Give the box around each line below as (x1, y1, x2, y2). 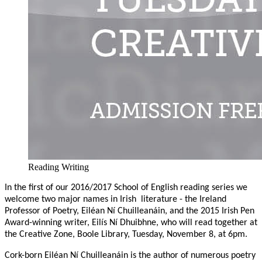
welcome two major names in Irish (5, 195, 136, 205)
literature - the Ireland (141, 195, 226, 205)
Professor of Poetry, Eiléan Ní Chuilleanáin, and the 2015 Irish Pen (5, 206, 254, 216)
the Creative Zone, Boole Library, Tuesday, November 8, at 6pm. (5, 230, 247, 240)
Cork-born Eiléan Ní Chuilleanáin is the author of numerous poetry (5, 251, 256, 261)
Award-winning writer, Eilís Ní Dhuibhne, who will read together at (5, 218, 257, 228)
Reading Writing (28, 162, 89, 173)
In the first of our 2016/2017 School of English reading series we (5, 183, 247, 193)
